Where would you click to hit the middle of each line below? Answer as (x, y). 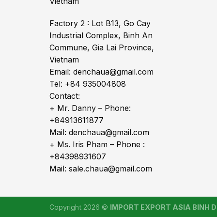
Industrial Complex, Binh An (101, 35)
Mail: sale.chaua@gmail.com (101, 168)
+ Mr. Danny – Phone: (90, 108)
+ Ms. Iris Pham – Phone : (97, 144)
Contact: (65, 96)
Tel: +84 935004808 (88, 84)
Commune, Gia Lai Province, (102, 47)
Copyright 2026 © (80, 207)
